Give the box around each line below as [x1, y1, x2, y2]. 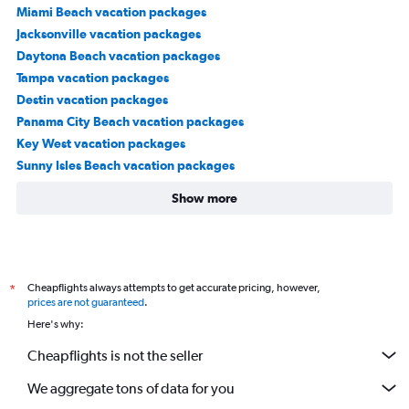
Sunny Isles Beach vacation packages [16, 158, 235, 173]
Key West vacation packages [16, 136, 185, 151]
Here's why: [27, 318, 84, 330]
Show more [172, 191, 237, 205]
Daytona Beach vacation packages [16, 48, 220, 63]
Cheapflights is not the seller [27, 346, 203, 364]
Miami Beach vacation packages [16, 5, 206, 19]
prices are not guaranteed [27, 296, 144, 309]
